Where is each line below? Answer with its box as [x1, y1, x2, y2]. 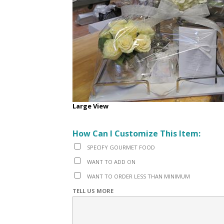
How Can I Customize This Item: [72, 128, 200, 139]
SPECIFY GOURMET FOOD [87, 143, 155, 151]
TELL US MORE [72, 187, 113, 195]
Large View [72, 101, 108, 111]
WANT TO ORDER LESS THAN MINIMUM [87, 172, 190, 180]
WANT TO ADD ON [87, 158, 135, 166]
